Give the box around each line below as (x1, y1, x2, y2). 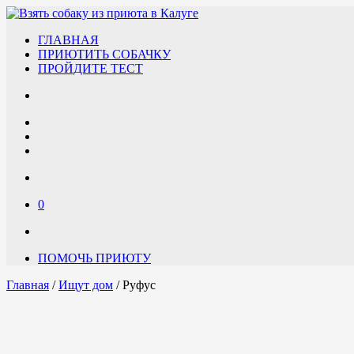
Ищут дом (58, 278, 113, 292)
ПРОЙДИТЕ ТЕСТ (38, 62, 143, 75)
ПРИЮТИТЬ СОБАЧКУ (38, 47, 171, 61)
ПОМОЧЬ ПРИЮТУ (38, 251, 151, 265)
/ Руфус (113, 278, 156, 292)
